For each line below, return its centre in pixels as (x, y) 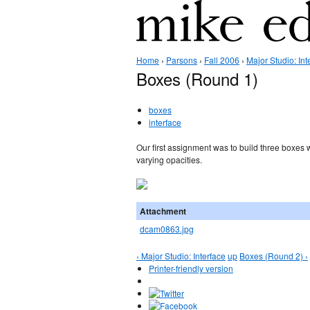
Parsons (182, 60)
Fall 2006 (222, 60)
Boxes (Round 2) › (274, 255)
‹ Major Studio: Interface (181, 255)
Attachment (163, 211)
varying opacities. (169, 159)
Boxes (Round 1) (197, 79)
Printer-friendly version (191, 268)
